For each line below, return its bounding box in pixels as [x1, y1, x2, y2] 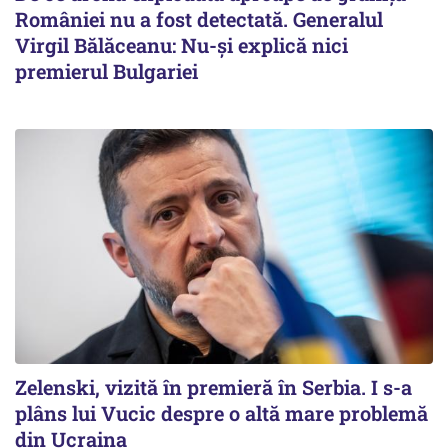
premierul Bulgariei [15, 58, 198, 85]
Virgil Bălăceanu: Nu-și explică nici [15, 32, 348, 59]
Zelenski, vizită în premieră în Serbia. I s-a [15, 374, 412, 401]
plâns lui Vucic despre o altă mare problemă [15, 400, 428, 427]
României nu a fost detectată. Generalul [15, 6, 383, 33]
